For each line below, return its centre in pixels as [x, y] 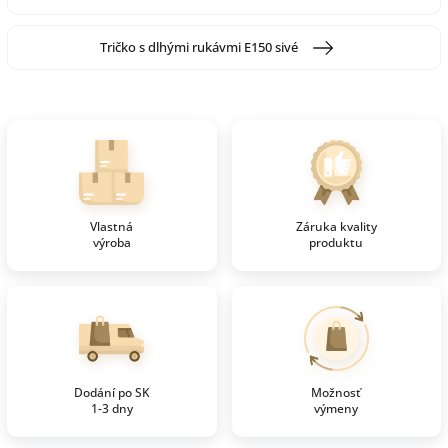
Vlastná [112, 227]
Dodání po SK [111, 393]
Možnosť [336, 393]
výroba [111, 243]
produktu [336, 243]
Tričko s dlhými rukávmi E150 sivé [199, 47]
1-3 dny [111, 409]
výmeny [336, 409]
